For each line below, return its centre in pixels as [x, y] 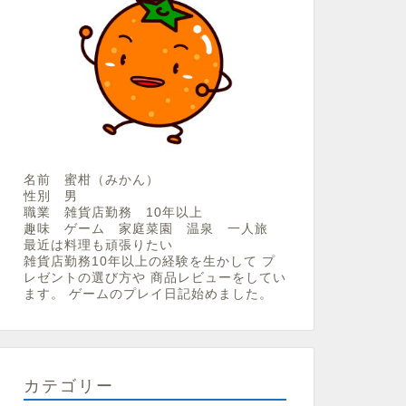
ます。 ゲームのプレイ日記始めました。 [148, 294]
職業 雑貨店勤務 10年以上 [113, 212]
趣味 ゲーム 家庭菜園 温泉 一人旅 [145, 228]
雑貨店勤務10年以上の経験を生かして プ [149, 261]
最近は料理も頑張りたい [98, 245]
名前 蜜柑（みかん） [91, 179]
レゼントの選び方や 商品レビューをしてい [155, 277]
